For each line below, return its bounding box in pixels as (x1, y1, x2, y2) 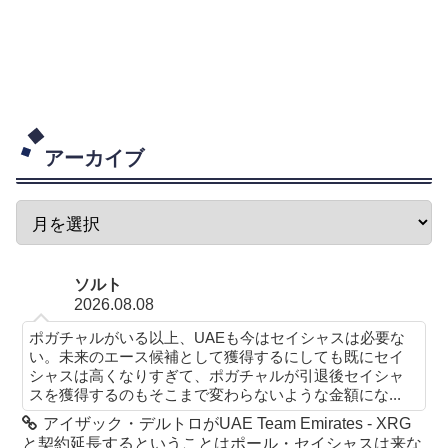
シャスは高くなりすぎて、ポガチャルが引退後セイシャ (29, 367, 405, 385)
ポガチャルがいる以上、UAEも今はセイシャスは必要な (29, 329, 406, 347)
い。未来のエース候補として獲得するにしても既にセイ (29, 348, 405, 366)
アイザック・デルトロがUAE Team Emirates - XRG (43, 415, 412, 433)
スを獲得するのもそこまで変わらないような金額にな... (29, 386, 402, 404)
